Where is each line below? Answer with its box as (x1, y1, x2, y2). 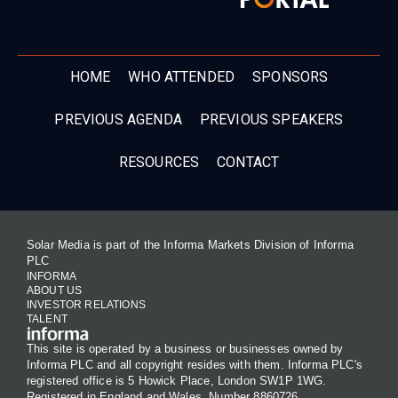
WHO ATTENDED (128, 68, 235, 86)
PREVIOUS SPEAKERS (199, 111, 344, 129)
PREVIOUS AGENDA (54, 111, 182, 129)
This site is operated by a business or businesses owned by (27, 342, 344, 356)
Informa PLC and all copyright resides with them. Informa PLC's (27, 358, 362, 372)
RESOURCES (118, 154, 200, 171)
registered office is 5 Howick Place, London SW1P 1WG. (27, 374, 327, 388)
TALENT (27, 313, 68, 326)
